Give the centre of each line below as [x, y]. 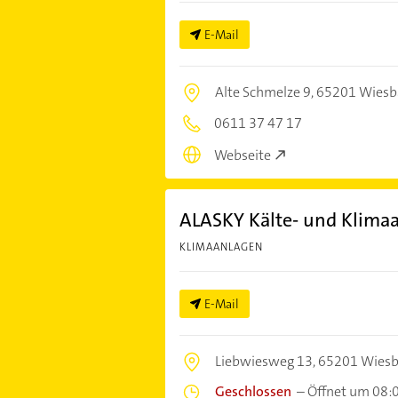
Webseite [242, 155]
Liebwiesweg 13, [266, 362]
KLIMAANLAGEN [221, 247]
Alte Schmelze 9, [265, 92]
